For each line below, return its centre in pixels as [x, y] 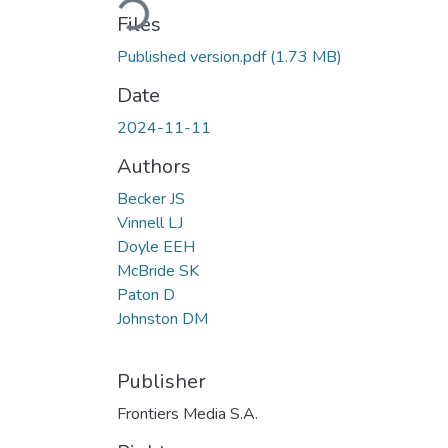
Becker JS [151, 198]
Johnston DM [162, 318]
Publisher [161, 381]
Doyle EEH [156, 246]
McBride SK [158, 270]
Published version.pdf [193, 56]
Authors [154, 166]
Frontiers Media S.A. [187, 413]
